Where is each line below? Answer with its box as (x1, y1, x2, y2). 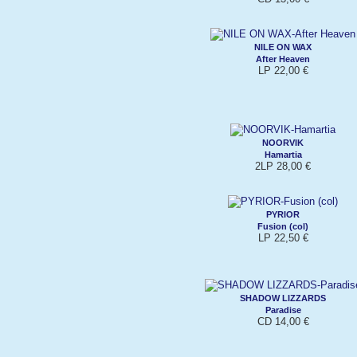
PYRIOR (266, 209, 300, 219)
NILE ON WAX (254, 41, 312, 52)
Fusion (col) (257, 221, 308, 231)
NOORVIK (262, 137, 304, 147)
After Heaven (256, 53, 310, 64)
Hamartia (264, 149, 302, 159)
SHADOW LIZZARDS (240, 292, 326, 303)
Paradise (265, 304, 301, 315)
